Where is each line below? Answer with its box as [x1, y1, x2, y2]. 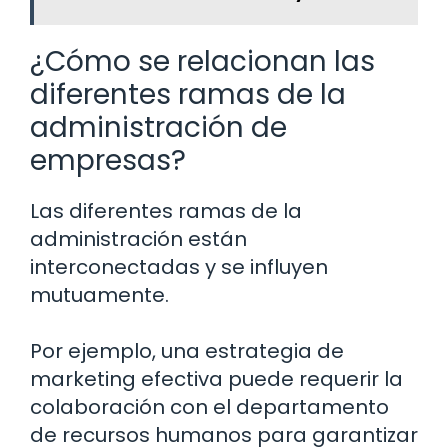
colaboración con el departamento [30, 393, 389, 422]
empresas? [30, 141, 186, 181]
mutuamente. [30, 281, 169, 310]
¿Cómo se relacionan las [30, 42, 375, 82]
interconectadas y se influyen [30, 253, 328, 282]
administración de [30, 108, 287, 148]
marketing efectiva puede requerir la [30, 365, 403, 394]
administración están [30, 225, 247, 254]
